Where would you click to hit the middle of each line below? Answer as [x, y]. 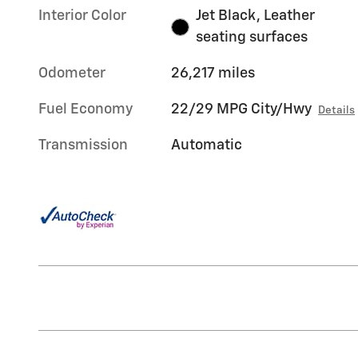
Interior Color [82, 16]
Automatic [207, 146]
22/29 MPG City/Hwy [242, 110]
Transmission [83, 146]
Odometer [72, 74]
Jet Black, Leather [255, 16]
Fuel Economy [86, 110]
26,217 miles [213, 74]
